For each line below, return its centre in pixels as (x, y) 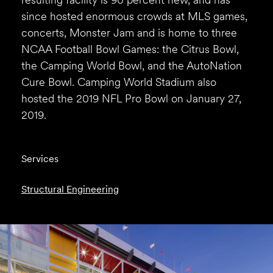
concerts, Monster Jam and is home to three (129, 33)
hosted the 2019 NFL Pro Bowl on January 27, (131, 99)
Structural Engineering (70, 189)
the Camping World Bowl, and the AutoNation (131, 66)
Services (40, 158)
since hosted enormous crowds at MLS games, (134, 16)
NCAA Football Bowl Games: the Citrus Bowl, (130, 49)
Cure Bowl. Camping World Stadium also (119, 82)
